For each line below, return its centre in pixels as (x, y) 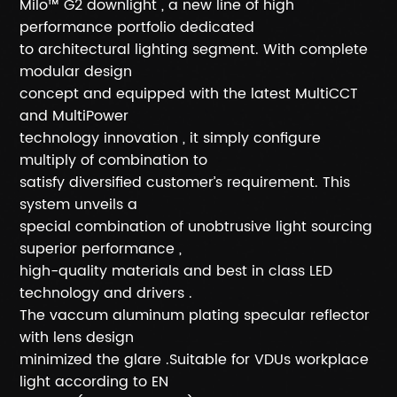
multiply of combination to (114, 160)
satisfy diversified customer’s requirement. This (185, 183)
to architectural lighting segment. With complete (194, 50)
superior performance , (101, 249)
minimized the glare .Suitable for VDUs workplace (195, 360)
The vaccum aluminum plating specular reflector (195, 315)
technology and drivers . (106, 293)
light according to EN (94, 382)
